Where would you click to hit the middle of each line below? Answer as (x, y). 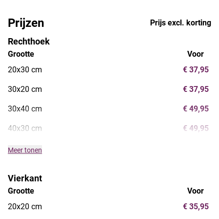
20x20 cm (25, 206)
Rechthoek (29, 41)
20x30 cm (25, 69)
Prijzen (26, 23)
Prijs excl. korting (181, 22)
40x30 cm (25, 128)
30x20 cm (25, 89)
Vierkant (25, 178)
